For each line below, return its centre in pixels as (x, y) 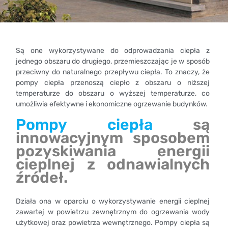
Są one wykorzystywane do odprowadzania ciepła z (113, 51)
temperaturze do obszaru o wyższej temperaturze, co (113, 94)
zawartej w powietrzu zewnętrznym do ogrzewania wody (113, 212)
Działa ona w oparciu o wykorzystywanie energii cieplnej (113, 202)
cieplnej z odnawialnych (113, 165)
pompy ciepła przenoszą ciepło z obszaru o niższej (113, 83)
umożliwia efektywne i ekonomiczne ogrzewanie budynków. (112, 104)
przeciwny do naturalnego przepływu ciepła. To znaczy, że (113, 72)
